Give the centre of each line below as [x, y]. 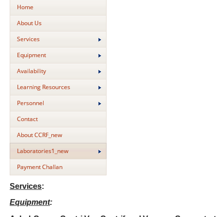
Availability [31, 71]
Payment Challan [40, 167]
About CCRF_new [39, 135]
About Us [29, 23]
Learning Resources [44, 87]
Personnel [31, 103]
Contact [27, 119]
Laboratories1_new [43, 151]
